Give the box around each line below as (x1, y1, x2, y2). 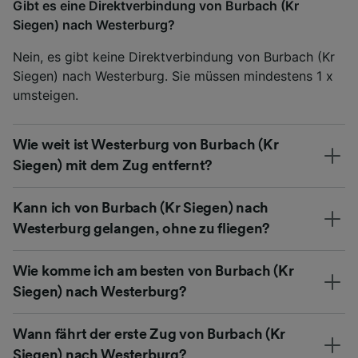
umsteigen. (13, 87, 78, 104)
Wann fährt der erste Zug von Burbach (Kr (13, 327, 286, 342)
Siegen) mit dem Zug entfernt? (13, 158, 213, 173)
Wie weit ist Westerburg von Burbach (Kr (13, 137, 279, 153)
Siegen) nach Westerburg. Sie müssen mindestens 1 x (13, 68, 333, 85)
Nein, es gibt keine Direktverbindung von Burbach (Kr (13, 49, 335, 66)
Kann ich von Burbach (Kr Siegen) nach (13, 201, 269, 216)
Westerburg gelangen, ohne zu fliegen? (13, 221, 271, 237)
